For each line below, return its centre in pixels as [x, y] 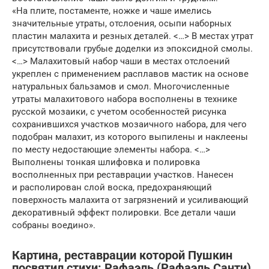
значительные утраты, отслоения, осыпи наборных [122, 23]
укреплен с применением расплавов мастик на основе [130, 74]
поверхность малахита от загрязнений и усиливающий [130, 200]
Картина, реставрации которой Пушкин [122, 255]
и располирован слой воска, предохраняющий [112, 187]
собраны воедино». [54, 225]
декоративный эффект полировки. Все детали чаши [124, 212]
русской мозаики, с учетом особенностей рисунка [119, 111]
